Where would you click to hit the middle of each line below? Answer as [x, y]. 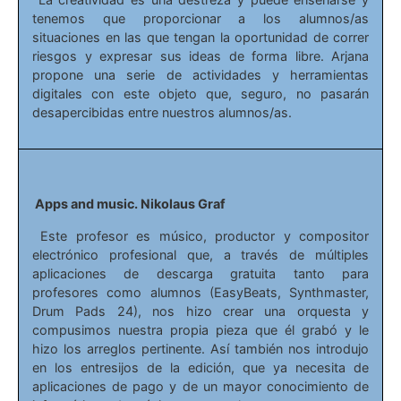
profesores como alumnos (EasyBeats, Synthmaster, [200, 292]
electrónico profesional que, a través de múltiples [200, 254]
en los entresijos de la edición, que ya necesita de [200, 367]
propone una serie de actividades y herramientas [200, 75]
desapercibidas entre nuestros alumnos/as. [162, 113]
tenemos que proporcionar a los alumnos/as [200, 19]
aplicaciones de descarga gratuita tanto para [200, 273]
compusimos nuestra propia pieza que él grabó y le [200, 329]
